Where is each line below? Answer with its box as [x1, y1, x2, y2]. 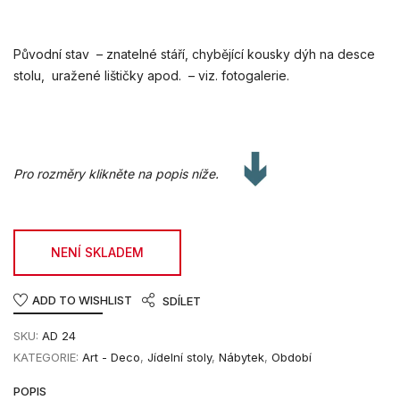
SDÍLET [162, 294, 201, 309]
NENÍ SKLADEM [51, 244, 144, 260]
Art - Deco [82, 349, 140, 364]
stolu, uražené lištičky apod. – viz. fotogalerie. [13, 67, 289, 83]
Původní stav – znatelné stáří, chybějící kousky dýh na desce [13, 46, 375, 62]
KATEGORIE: [13, 349, 79, 364]
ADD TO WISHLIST [32, 292, 132, 307]
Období [271, 349, 312, 364]
